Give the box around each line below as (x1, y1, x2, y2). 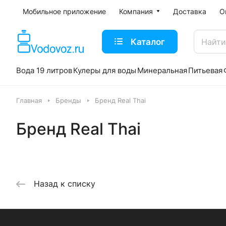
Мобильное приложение (23, 7, 106, 16)
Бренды (55, 96, 81, 104)
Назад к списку (34, 179, 95, 189)
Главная (16, 96, 42, 104)
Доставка (173, 7, 206, 16)
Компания (119, 7, 153, 16)
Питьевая (188, 66, 222, 75)
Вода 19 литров (16, 66, 72, 75)
